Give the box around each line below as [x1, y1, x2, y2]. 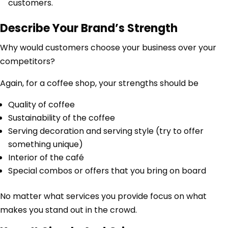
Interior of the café [8, 152, 84, 164]
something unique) [8, 138, 83, 151]
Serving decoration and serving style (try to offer [8, 125, 204, 137]
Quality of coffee [8, 99, 75, 111]
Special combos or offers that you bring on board [8, 165, 206, 177]
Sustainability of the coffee [8, 112, 115, 124]
